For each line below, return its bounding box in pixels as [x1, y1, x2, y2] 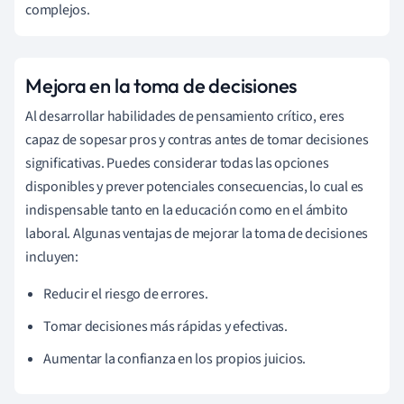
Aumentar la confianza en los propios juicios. [43, 348, 307, 369]
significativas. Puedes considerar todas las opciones [25, 152, 329, 173]
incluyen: [25, 246, 79, 267]
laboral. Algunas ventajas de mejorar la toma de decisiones [25, 223, 369, 243]
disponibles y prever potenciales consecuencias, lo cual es [25, 176, 364, 197]
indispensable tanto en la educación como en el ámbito [25, 199, 348, 220]
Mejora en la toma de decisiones [25, 72, 298, 98]
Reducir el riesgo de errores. [43, 283, 208, 304]
